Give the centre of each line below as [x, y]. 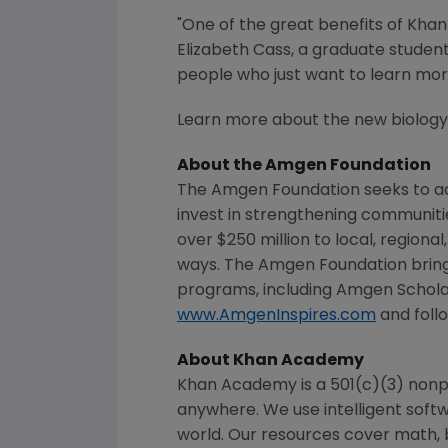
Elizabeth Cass [234, 51]
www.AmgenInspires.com [276, 316]
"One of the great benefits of [292, 26]
